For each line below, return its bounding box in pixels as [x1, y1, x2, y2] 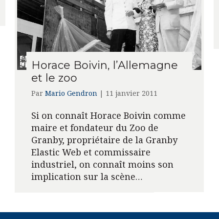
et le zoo [31, 71, 77, 85]
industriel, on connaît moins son [31, 158, 174, 170]
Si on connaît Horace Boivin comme [31, 109, 186, 121]
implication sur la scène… [31, 170, 143, 182]
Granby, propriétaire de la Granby [31, 133, 177, 146]
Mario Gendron [44, 88, 97, 98]
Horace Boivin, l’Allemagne [31, 58, 178, 72]
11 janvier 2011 [105, 88, 157, 98]
